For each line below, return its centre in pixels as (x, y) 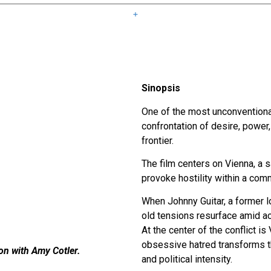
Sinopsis (161, 88)
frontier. (158, 140)
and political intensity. (187, 260)
